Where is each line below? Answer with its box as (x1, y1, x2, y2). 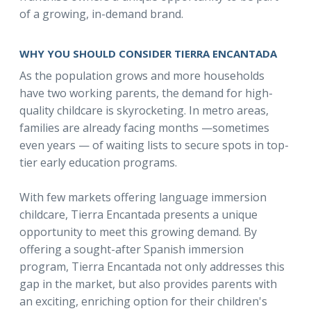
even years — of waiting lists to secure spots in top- (19, 137, 289, 153)
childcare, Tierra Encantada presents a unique (19, 207, 258, 222)
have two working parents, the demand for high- (19, 85, 273, 101)
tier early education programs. (19, 155, 177, 170)
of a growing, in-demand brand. (19, 6, 183, 22)
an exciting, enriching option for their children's (19, 294, 267, 309)
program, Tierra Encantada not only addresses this (19, 259, 285, 274)
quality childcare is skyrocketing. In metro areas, (19, 103, 269, 118)
